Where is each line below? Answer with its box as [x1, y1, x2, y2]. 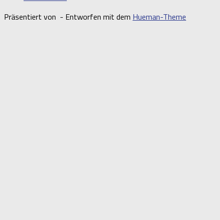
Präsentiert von [4, 10, 58, 23]
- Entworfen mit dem [58, 10, 133, 23]
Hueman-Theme [133, 10, 186, 23]
